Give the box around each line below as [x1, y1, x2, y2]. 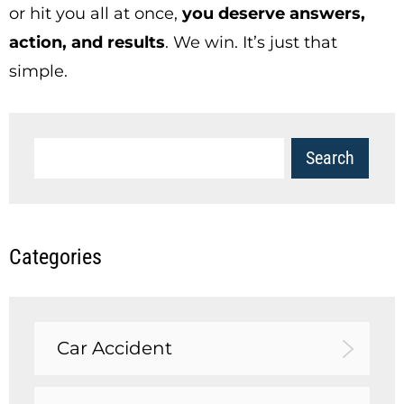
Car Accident [57, 337, 172, 359]
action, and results [9, 32, 165, 52]
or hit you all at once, [9, 4, 182, 23]
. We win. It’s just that [165, 32, 337, 52]
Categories [9, 244, 102, 270]
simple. [9, 61, 68, 81]
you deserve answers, [182, 4, 365, 23]
